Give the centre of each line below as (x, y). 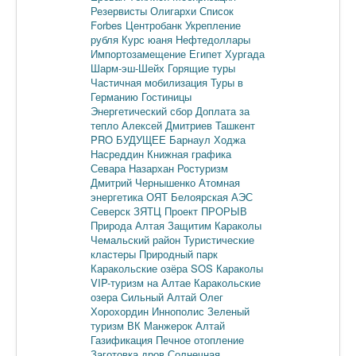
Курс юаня (149, 39)
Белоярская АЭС (212, 196)
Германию (116, 96)
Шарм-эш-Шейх (129, 68)
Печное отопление (200, 339)
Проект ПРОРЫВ (206, 211)
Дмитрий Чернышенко (145, 182)
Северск (112, 211)
